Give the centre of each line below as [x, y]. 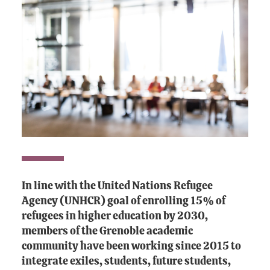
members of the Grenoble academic [107, 231]
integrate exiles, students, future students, [126, 261]
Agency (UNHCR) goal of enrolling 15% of [124, 201]
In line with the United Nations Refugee [117, 186]
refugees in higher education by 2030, [115, 216]
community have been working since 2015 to [131, 246]
